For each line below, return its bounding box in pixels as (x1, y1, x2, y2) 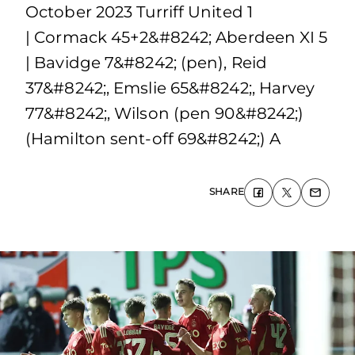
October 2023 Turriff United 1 (25, 2, 253, 21)
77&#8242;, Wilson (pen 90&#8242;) (25, 104, 304, 123)
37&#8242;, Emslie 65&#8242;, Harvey (25, 78, 315, 97)
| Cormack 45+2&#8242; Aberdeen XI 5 (25, 28, 328, 47)
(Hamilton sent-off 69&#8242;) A (25, 129, 281, 148)
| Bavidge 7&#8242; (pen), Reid (25, 53, 268, 72)
